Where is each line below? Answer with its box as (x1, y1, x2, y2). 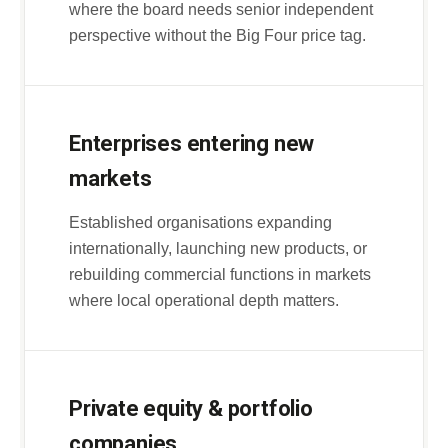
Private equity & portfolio (69, 396, 313, 421)
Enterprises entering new (69, 131, 315, 156)
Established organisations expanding (69, 214, 332, 231)
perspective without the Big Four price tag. (69, 27, 366, 44)
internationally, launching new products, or (69, 240, 367, 257)
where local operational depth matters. (69, 292, 339, 309)
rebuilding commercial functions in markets (69, 266, 371, 283)
